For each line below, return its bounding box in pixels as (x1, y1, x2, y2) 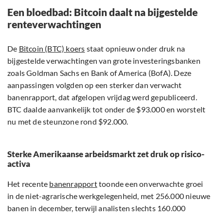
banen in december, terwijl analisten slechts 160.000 (7, 203, 186, 213)
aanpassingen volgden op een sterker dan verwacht (7, 80, 182, 90)
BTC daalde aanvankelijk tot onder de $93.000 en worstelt (7, 105, 206, 114)
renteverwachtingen (7, 18, 101, 31)
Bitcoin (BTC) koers (18, 44, 85, 54)
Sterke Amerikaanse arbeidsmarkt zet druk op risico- (7, 149, 204, 160)
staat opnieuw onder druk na (85, 44, 185, 54)
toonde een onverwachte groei (97, 179, 203, 189)
